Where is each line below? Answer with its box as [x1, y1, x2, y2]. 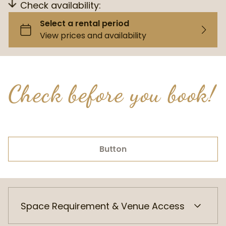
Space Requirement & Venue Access [21, 200, 185, 212]
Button [99, 143, 127, 155]
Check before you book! [8, 80, 216, 108]
